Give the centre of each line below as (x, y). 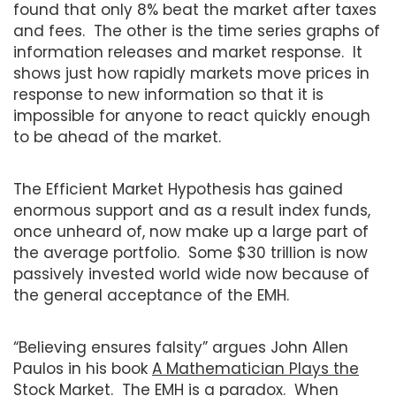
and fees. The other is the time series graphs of (197, 30)
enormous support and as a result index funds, (192, 210)
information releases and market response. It (188, 52)
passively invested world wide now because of (191, 274)
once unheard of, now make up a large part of (191, 231)
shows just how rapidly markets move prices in (191, 73)
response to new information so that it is (168, 94)
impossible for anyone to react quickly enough (192, 115)
